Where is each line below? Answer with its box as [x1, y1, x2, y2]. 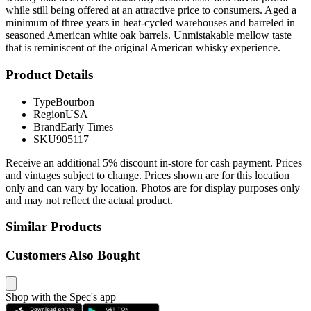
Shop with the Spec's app [6, 290, 116, 303]
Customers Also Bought [6, 248, 140, 263]
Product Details [6, 67, 93, 82]
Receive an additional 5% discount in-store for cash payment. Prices [6, 156, 302, 169]
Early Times [60, 120, 113, 133]
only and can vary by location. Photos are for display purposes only [6, 181, 300, 194]
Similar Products [6, 219, 101, 235]
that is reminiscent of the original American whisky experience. [6, 42, 280, 54]
